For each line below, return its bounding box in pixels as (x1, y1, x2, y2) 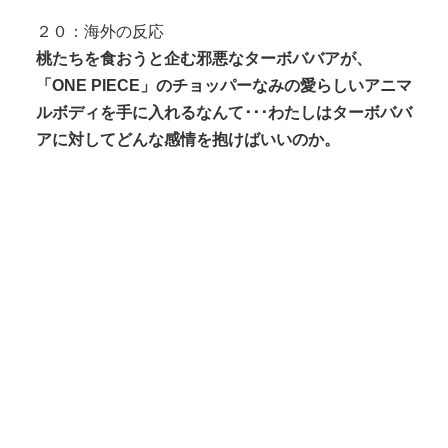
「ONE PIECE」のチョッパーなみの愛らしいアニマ (36, 76, 412, 94)
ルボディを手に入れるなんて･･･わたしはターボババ (36, 103, 412, 121)
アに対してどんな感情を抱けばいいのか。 (36, 130, 340, 148)
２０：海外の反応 (36, 22, 164, 40)
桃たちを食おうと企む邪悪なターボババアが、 (36, 49, 372, 67)
